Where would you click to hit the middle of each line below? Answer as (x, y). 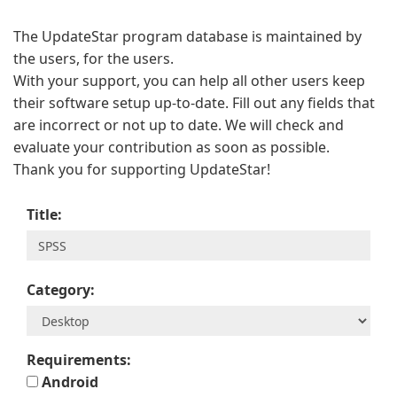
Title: (44, 214)
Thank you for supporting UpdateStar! (142, 169)
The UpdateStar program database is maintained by (187, 36)
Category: (61, 290)
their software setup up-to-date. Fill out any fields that (194, 103)
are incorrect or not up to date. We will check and (179, 125)
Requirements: (79, 360)
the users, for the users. (93, 58)
